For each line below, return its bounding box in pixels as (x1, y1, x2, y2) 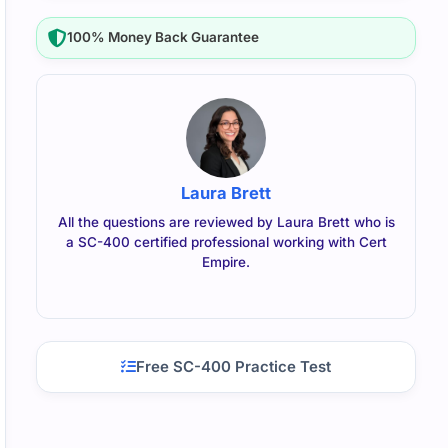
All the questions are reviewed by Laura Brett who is (57, 213, 395, 230)
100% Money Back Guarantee (67, 29, 260, 46)
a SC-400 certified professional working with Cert (65, 233, 387, 250)
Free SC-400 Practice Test (136, 357, 331, 377)
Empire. (202, 253, 250, 270)
